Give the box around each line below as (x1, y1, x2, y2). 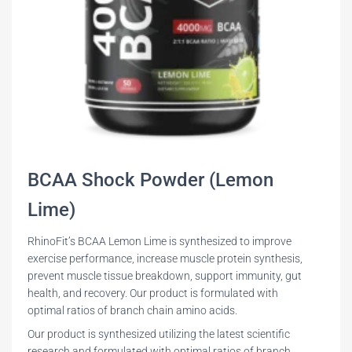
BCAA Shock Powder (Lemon (27, 169, 273, 192)
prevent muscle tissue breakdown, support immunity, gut (27, 269, 302, 283)
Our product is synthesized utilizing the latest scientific (27, 328, 290, 341)
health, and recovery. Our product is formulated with (27, 287, 278, 300)
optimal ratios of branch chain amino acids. (27, 304, 237, 317)
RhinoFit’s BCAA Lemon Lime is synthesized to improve (27, 235, 291, 248)
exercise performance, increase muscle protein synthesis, (27, 252, 302, 266)
